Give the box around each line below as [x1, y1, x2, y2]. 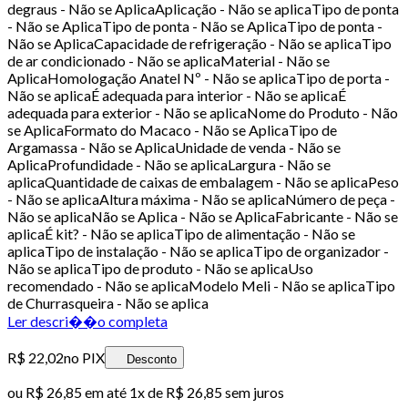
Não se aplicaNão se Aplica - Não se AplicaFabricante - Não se [7, 207, 398, 225]
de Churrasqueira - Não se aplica [7, 293, 209, 311]
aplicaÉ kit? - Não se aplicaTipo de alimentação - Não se [7, 224, 355, 242]
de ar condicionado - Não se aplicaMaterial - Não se [7, 51, 330, 69]
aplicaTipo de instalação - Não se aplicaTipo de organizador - [7, 241, 389, 260]
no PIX [64, 348, 105, 366]
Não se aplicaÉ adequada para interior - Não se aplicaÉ [7, 86, 346, 104]
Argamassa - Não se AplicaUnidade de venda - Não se [7, 138, 341, 156]
